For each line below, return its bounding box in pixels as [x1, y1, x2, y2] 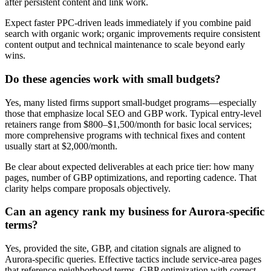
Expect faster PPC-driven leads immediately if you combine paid [5, 18, 251, 28]
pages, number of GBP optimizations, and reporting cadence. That [5, 172, 256, 183]
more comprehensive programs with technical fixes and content [5, 129, 245, 140]
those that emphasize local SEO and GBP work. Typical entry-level [5, 108, 261, 119]
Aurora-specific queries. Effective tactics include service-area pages [5, 254, 261, 264]
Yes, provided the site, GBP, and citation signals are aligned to [5, 243, 241, 253]
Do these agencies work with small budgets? [5, 72, 221, 85]
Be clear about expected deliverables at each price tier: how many [5, 161, 254, 172]
